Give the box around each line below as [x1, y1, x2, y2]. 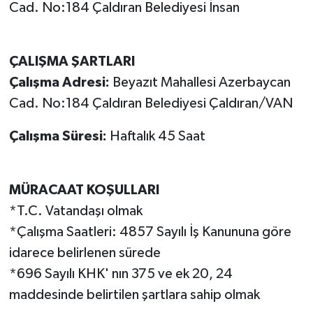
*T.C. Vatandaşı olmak [8, 203, 143, 218]
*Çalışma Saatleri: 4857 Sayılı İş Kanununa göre [8, 224, 291, 239]
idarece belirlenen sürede [8, 245, 161, 260]
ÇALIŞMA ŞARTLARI [8, 54, 135, 68]
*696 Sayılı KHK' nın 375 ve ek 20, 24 [8, 266, 233, 281]
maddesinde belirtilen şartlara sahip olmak [8, 287, 260, 302]
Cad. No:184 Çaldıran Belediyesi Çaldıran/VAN [8, 96, 293, 110]
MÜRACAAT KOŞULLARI [8, 182, 159, 197]
